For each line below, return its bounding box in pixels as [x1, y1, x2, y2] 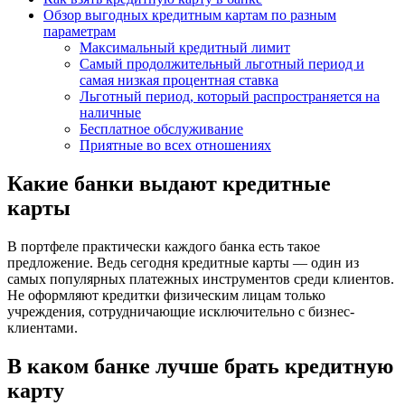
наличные [80, 105, 141, 121]
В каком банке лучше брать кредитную [7, 354, 393, 379]
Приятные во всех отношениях [80, 137, 271, 154]
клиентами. [7, 320, 78, 336]
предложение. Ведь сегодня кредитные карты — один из [7, 255, 359, 271]
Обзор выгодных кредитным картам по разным [43, 7, 336, 24]
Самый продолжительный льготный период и [80, 56, 364, 72]
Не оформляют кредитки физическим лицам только [7, 287, 325, 304]
